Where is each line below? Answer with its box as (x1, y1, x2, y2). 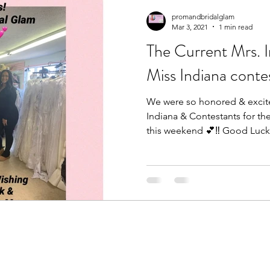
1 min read (219, 22, 253, 31)
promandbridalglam (172, 11, 234, 21)
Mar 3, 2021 (172, 22, 208, 31)
